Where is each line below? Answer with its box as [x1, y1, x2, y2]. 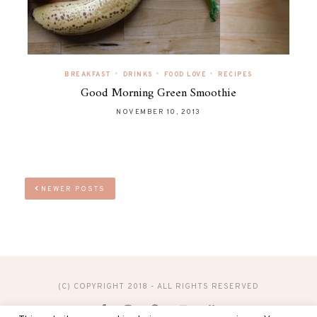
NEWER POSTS [38, 184, 105, 194]
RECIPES [218, 70, 253, 79]
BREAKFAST [64, 70, 112, 79]
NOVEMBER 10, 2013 [116, 107, 201, 117]
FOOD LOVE [163, 70, 207, 79]
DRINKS [122, 70, 153, 79]
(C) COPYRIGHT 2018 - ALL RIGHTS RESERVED [58, 281, 259, 292]
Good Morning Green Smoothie [81, 82, 236, 104]
